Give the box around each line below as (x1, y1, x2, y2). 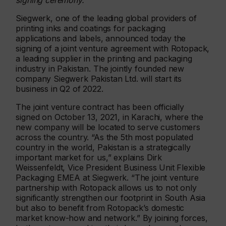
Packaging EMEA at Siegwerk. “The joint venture (16, 173, 199, 183)
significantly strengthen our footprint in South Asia (16, 193, 206, 203)
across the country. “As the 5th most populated (16, 132, 193, 143)
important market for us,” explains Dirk (16, 152, 162, 163)
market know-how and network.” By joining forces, (16, 213, 208, 223)
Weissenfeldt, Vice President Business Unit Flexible (16, 162, 206, 173)
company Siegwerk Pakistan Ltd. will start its (16, 74, 182, 84)
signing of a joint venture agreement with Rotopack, (16, 43, 210, 54)
